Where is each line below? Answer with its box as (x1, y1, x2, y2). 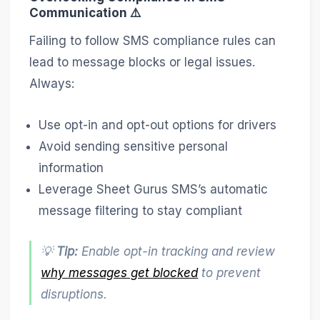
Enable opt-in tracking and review (78, 244, 276, 259)
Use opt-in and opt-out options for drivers (39, 117, 277, 132)
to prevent (198, 265, 261, 280)
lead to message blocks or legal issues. (29, 55, 255, 70)
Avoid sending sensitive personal (39, 139, 229, 154)
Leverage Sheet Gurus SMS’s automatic (39, 181, 269, 196)
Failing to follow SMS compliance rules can (29, 34, 276, 49)
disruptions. (41, 286, 108, 301)
